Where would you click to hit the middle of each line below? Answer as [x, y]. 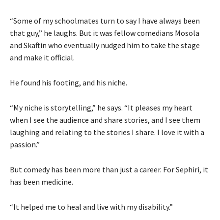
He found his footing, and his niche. [69, 82]
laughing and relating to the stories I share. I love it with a [107, 132]
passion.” [25, 144]
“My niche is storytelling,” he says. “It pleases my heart [101, 107]
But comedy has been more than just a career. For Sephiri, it [109, 169]
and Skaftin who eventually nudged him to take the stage [105, 45]
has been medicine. [41, 181]
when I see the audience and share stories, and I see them [105, 120]
